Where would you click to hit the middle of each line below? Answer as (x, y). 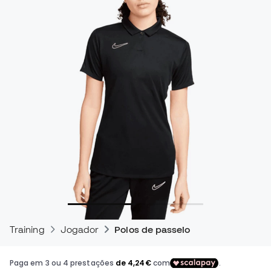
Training (27, 230)
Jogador (80, 230)
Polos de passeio (152, 230)
